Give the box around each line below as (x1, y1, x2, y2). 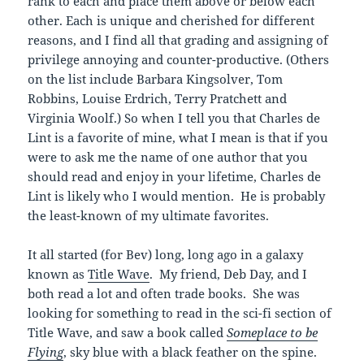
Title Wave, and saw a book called (28, 324, 227, 341)
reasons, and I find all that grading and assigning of (28, 32, 329, 49)
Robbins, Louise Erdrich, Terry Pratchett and (28, 90, 288, 107)
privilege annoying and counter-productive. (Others (28, 51, 330, 68)
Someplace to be (227, 324, 318, 341)
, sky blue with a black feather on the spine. (63, 344, 321, 361)
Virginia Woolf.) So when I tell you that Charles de (28, 110, 321, 127)
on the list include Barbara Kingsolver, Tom (28, 71, 284, 88)
